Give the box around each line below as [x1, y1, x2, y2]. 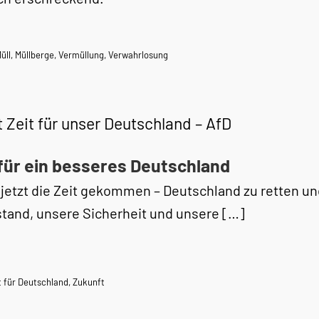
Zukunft [73, 276, 105, 288]
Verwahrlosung [108, 49, 168, 61]
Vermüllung [58, 49, 104, 61]
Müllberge [15, 49, 54, 61]
